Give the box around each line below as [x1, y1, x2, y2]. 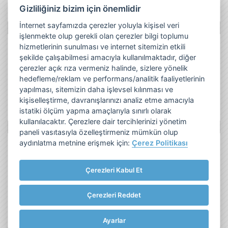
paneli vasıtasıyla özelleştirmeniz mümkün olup [19, 128, 179, 137]
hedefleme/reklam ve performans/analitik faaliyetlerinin [19, 74, 205, 83]
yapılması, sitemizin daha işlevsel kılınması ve [19, 85, 174, 94]
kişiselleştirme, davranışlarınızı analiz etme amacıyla [19, 96, 194, 105]
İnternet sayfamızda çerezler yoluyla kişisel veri [19, 21, 180, 30]
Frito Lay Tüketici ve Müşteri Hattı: [27, 143, 141, 155]
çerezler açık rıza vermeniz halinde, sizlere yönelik [19, 64, 188, 73]
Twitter [37, 44, 61, 56]
